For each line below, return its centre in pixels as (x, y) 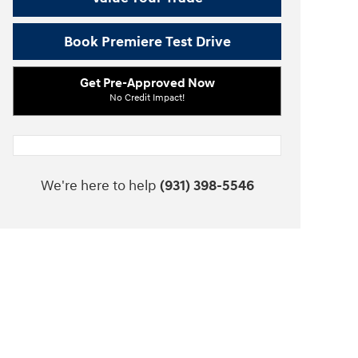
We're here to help (98, 186)
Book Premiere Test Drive (147, 42)
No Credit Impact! (147, 97)
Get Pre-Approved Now (147, 83)
